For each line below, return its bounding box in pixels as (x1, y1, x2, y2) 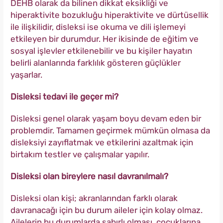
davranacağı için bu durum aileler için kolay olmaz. (10, 205, 203, 216)
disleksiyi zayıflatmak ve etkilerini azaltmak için (10, 137, 193, 148)
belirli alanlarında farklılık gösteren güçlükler (10, 58, 181, 68)
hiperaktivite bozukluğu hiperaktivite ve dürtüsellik (10, 10, 209, 20)
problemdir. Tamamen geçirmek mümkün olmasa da (10, 125, 210, 136)
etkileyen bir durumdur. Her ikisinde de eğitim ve (10, 34, 199, 44)
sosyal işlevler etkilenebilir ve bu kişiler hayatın (10, 46, 192, 56)
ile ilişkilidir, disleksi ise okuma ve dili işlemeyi (10, 22, 186, 32)
